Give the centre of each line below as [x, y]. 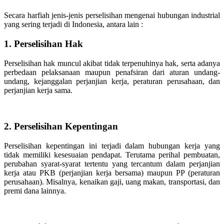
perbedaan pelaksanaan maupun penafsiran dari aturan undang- [112, 72]
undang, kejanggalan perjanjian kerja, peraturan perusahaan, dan [112, 81]
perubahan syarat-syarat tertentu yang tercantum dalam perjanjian [112, 164]
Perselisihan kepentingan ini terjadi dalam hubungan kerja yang [112, 146]
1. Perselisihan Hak [43, 43]
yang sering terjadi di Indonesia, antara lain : [73, 24]
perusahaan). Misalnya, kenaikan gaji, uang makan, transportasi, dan [112, 182]
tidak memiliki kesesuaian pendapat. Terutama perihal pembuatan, [112, 155]
